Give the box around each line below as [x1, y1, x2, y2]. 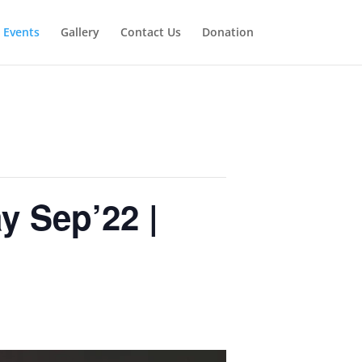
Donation [201, 24, 254, 40]
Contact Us [120, 24, 181, 40]
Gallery [60, 24, 99, 40]
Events [2, 24, 40, 40]
